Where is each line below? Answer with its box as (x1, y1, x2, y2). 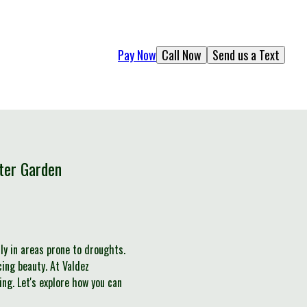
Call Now (162, 45, 201, 64)
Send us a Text (212, 45, 280, 64)
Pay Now (118, 45, 156, 64)
